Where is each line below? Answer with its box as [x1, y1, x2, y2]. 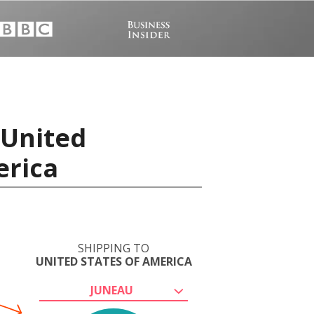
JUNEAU [90, 282, 133, 298]
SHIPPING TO [78, 240, 149, 256]
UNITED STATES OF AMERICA [35, 254, 192, 269]
